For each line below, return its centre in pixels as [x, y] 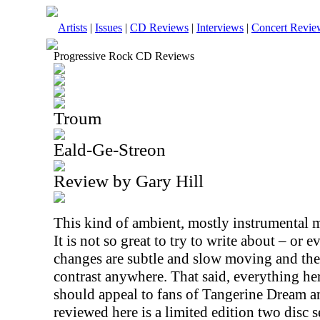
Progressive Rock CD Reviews [124, 56]
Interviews [220, 27]
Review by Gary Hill [129, 181]
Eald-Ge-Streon [110, 150]
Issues [109, 27]
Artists [72, 27]
